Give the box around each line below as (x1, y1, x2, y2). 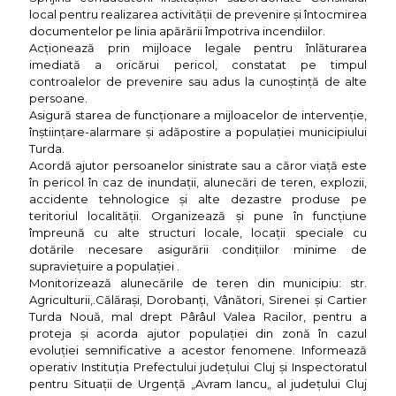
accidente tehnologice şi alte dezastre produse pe (29, 192, 367, 207)
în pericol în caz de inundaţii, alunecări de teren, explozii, (29, 175, 367, 190)
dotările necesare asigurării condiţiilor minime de (29, 242, 367, 257)
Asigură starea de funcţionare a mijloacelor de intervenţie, (29, 108, 367, 123)
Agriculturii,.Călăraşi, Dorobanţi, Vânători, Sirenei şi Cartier (29, 293, 367, 308)
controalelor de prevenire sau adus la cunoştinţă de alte (29, 74, 367, 89)
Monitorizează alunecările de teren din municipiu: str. (29, 276, 367, 291)
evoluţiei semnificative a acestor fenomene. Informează (29, 343, 367, 358)
